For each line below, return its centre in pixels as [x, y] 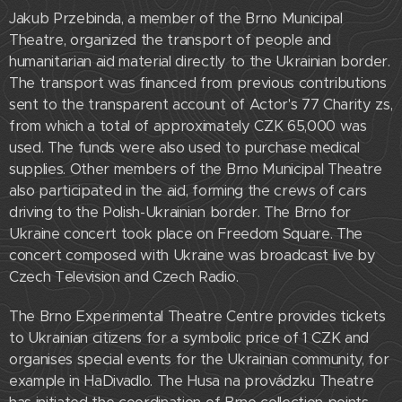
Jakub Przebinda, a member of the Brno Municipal [176, 19]
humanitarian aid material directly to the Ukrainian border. [200, 62]
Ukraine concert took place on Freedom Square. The [186, 234]
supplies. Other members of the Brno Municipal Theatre [196, 170]
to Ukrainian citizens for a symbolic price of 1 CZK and [189, 338]
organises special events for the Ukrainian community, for [199, 360]
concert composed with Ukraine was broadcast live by [192, 256]
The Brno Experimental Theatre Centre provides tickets [197, 317]
